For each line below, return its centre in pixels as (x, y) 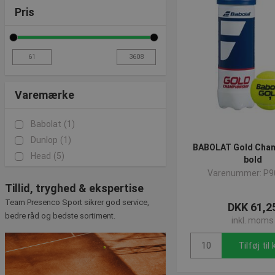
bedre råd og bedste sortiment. (60, 216)
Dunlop (44, 140)
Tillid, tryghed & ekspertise (74, 188)
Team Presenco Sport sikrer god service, (77, 202)
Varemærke (45, 95)
